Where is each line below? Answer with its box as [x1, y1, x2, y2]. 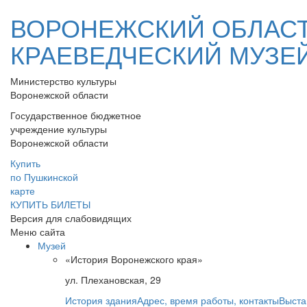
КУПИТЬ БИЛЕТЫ [10, 197, 90, 211]
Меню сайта [10, 225, 65, 238]
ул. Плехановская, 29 [65, 273, 161, 286]
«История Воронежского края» [65, 252, 203, 266]
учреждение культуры [10, 122, 107, 136]
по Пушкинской [10, 170, 78, 184]
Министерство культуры [10, 74, 116, 88]
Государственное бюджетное [10, 108, 141, 122]
